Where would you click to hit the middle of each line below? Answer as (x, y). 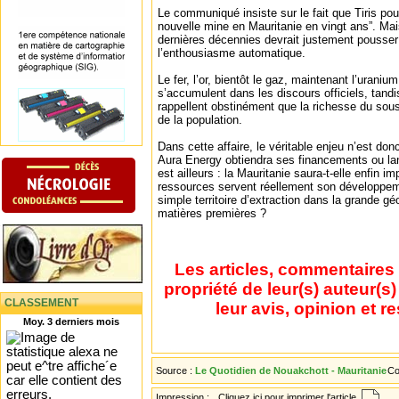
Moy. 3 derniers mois (71, 321)
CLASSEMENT (41, 302)
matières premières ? (212, 213)
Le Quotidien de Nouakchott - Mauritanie (291, 370)
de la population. (200, 120)
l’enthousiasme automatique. (232, 53)
